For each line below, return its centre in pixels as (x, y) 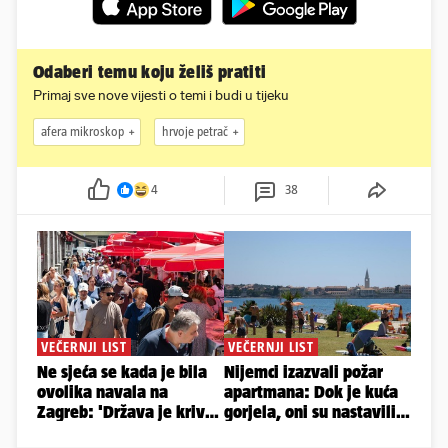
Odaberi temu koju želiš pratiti (150, 71)
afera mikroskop (82, 132)
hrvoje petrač (195, 132)
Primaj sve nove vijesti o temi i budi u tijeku (161, 95)
